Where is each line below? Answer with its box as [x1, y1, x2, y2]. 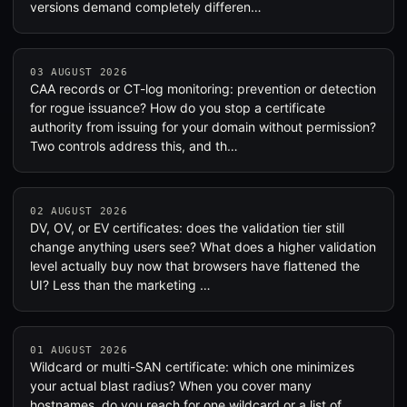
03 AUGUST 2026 [30, 66, 128, 78]
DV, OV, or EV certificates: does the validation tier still [30, 220, 344, 235]
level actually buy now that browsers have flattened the [30, 258, 360, 273]
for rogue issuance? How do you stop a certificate [30, 100, 325, 115]
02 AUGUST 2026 [30, 205, 128, 217]
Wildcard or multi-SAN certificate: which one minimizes [30, 359, 354, 374]
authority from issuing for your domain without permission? [30, 119, 376, 134]
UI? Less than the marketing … [30, 277, 211, 293]
